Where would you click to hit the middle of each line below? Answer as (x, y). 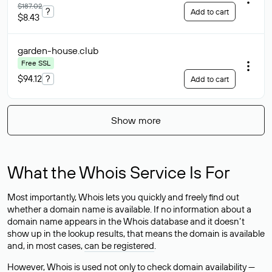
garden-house (48, 50)
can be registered (119, 246)
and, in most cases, (46, 246)
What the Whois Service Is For (119, 172)
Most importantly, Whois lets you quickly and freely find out (123, 197)
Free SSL (36, 63)
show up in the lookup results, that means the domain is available (136, 233)
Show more (136, 120)
